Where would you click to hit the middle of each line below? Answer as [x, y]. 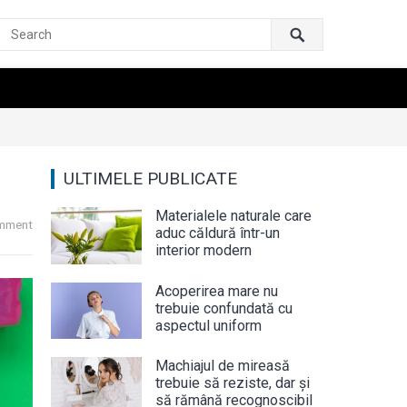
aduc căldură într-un [218, 233]
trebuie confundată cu [224, 308]
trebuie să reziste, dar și [233, 383]
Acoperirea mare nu [217, 291]
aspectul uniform [208, 325]
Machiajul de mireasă [223, 366]
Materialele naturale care [233, 216]
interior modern [203, 250]
